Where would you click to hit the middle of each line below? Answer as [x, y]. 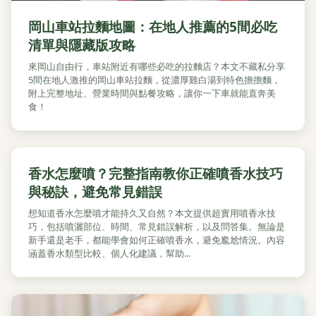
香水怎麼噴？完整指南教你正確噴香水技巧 [156, 173]
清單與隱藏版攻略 [82, 45]
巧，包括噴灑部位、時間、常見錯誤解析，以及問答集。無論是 [157, 226]
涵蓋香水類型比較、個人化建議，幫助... [109, 253]
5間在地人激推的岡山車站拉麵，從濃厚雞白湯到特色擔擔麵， [154, 80]
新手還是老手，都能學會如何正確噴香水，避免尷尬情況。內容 [157, 240]
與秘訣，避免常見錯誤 [95, 192]
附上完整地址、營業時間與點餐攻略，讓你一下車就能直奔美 [152, 93]
